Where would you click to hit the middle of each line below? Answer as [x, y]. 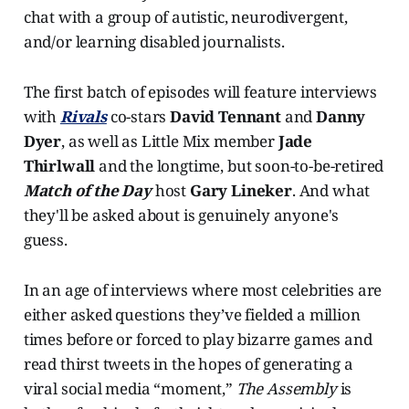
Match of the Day [89, 191]
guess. [45, 240]
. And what [331, 191]
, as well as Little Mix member [170, 142]
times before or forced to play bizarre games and [198, 340]
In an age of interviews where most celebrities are [203, 290]
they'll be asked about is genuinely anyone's [181, 215]
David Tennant [225, 117]
